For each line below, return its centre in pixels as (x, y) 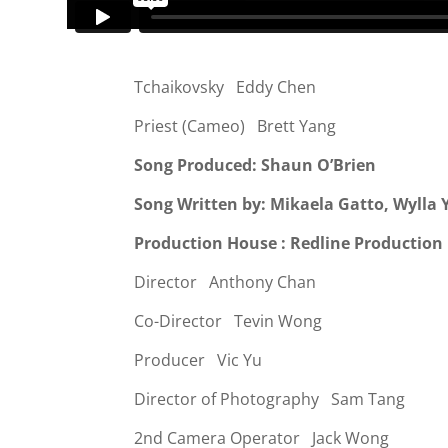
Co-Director (184, 321)
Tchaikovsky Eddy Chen (225, 87)
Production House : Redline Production (289, 243)
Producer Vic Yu (200, 360)
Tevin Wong (278, 321)
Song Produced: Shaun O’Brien (257, 165)
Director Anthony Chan (225, 282)
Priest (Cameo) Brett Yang (235, 126)
